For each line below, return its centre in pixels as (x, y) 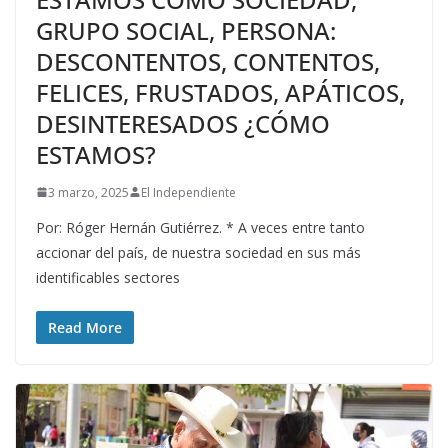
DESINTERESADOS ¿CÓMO (183, 123)
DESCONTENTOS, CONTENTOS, (208, 61)
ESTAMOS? (96, 154)
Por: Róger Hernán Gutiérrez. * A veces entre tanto (200, 227)
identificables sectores (108, 277)
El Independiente (188, 192)
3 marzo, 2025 (88, 192)
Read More (85, 327)
